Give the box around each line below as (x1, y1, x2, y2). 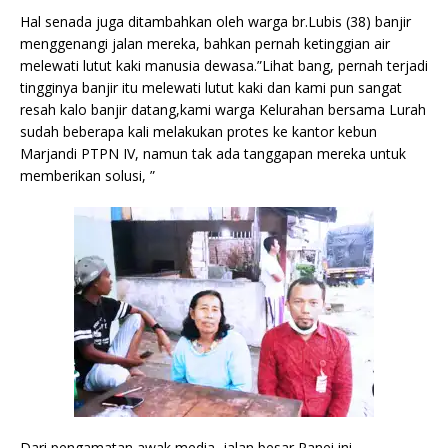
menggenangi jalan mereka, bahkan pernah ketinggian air (20, 33, 390, 53)
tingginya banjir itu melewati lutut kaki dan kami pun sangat (20, 77, 402, 97)
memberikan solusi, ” (20, 165, 155, 185)
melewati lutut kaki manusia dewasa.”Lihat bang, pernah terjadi (20, 55, 428, 75)
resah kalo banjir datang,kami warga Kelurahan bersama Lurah (20, 99, 426, 119)
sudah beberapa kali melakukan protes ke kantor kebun (20, 121, 377, 141)
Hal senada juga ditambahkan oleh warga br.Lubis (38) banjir (20, 11, 411, 31)
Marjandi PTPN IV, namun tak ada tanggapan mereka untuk (20, 143, 406, 163)
